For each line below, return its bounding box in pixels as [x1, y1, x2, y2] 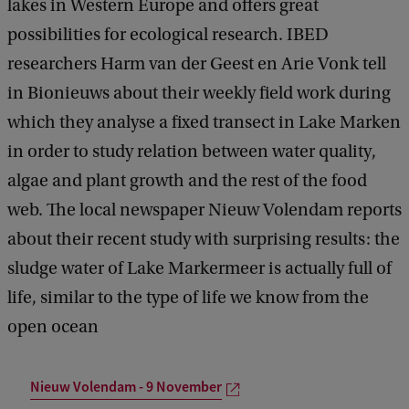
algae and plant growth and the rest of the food [7, 170, 367, 191]
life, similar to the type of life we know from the [7, 287, 369, 308]
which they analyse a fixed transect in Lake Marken [7, 111, 401, 132]
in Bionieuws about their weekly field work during [7, 82, 391, 103]
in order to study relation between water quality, [7, 141, 376, 162]
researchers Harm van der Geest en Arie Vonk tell [7, 53, 386, 74]
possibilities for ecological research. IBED [7, 24, 329, 45]
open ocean [7, 316, 99, 337]
